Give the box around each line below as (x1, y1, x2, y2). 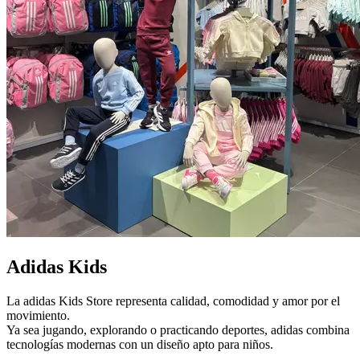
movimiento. (6, 308, 70, 322)
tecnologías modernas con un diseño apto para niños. (6, 337, 273, 351)
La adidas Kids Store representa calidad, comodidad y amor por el (6, 293, 340, 308)
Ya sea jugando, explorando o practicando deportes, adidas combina (6, 322, 350, 337)
